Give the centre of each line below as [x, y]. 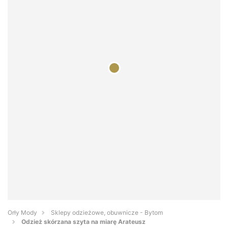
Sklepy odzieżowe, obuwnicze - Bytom [107, 213]
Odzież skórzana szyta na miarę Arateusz [83, 222]
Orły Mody [22, 213]
